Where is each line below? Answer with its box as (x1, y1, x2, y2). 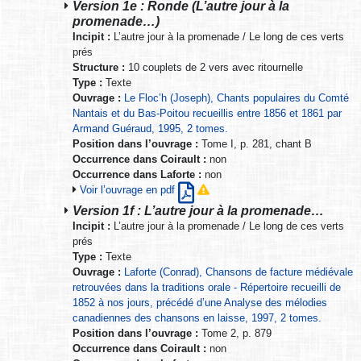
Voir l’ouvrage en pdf (80, 183, 178, 196)
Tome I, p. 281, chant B (198, 137, 312, 150)
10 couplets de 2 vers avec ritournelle (125, 60, 303, 73)
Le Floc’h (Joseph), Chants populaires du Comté (124, 91, 349, 104)
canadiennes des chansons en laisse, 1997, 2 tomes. (73, 311, 322, 324)
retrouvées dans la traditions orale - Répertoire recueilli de (73, 280, 341, 293)
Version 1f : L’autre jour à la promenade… (73, 202, 324, 218)
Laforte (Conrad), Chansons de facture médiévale (124, 265, 353, 278)
